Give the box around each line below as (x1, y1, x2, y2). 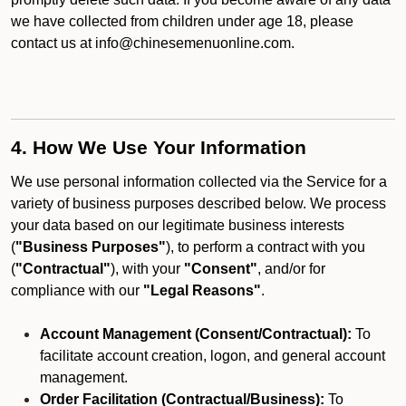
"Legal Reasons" (143, 283, 261, 298)
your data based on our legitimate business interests (11, 217, 344, 233)
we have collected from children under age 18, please (11, 14, 353, 29)
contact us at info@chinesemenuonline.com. (11, 35, 295, 51)
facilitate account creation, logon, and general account (40, 348, 385, 363)
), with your (111, 261, 184, 276)
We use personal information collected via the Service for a (11, 174, 387, 189)
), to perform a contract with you (166, 239, 365, 255)
